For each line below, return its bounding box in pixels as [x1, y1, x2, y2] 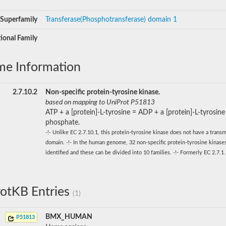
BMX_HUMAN [45, 213, 92, 220]
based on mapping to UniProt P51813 [45, 99, 155, 106]
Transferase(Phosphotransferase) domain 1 [45, 16, 177, 23]
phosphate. [45, 119, 80, 126]
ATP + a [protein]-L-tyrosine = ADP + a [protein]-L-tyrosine [45, 109, 225, 116]
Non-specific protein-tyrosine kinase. [45, 89, 160, 96]
